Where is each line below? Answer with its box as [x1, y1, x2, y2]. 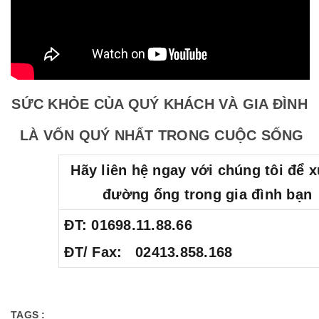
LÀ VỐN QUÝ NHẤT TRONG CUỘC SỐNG [15, 127, 304, 143]
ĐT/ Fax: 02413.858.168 [64, 244, 233, 260]
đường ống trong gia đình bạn [103, 186, 313, 202]
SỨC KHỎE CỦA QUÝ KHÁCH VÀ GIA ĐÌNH [11, 95, 308, 112]
